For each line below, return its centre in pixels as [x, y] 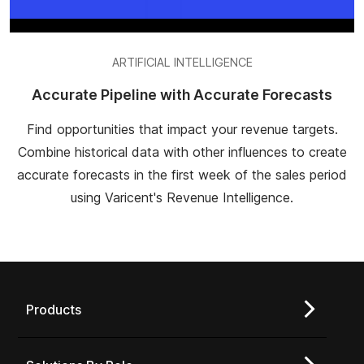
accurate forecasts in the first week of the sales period [182, 175]
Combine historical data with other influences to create [182, 152]
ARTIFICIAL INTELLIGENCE [182, 63]
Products [54, 310]
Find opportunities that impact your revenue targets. [182, 130]
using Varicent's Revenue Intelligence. [182, 198]
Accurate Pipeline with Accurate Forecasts [182, 95]
